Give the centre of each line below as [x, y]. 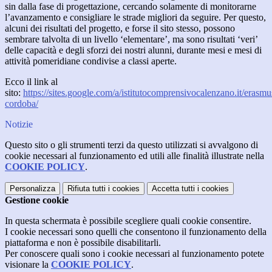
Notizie [19, 124]
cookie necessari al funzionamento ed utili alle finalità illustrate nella [134, 156]
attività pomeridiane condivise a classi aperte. [91, 61]
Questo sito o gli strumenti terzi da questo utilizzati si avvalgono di [131, 145]
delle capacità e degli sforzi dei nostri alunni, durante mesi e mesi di [133, 50]
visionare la [28, 265]
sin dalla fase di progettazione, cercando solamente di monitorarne [131, 7]
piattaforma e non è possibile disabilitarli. [83, 243]
